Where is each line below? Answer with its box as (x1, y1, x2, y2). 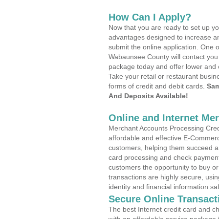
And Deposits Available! (109, 92, 188, 100)
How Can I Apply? (109, 12, 191, 22)
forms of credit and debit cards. (109, 82, 207, 90)
